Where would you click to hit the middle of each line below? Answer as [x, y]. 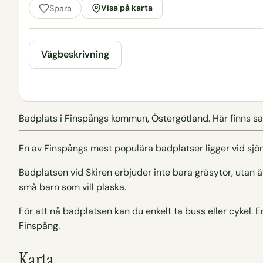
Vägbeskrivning [75, 55]
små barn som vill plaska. [73, 187]
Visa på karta [127, 8]
